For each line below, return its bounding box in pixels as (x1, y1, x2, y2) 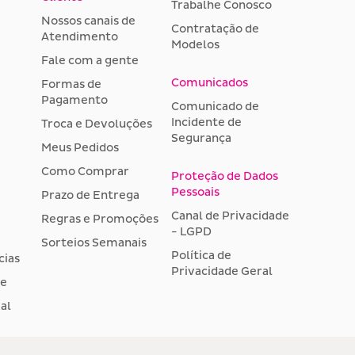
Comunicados (171, 76, 249, 90)
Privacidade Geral (171, 265, 273, 279)
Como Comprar (40, 165, 129, 179)
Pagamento (40, 94, 108, 108)
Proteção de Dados (171, 170, 279, 184)
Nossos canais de (40, 14, 136, 29)
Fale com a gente (40, 54, 139, 68)
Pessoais (171, 185, 220, 200)
